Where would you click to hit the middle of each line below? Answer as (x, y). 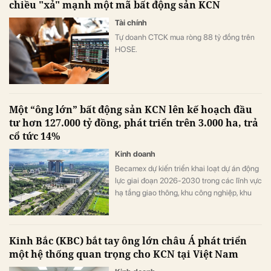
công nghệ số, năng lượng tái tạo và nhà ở (184, 204)
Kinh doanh (135, 154)
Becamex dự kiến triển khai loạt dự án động (187, 168)
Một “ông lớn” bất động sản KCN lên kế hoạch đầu (131, 109)
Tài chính (131, 22)
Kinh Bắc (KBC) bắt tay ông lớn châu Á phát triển (128, 240)
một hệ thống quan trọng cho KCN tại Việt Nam (124, 254)
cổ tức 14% (35, 136)
